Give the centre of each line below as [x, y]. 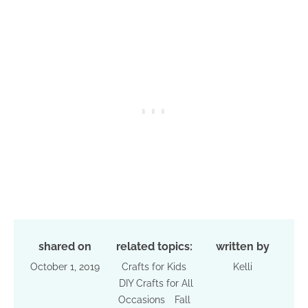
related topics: [154, 246]
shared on [65, 246]
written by [243, 246]
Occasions [141, 299]
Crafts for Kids [154, 266]
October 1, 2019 [65, 266]
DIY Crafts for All [156, 283]
